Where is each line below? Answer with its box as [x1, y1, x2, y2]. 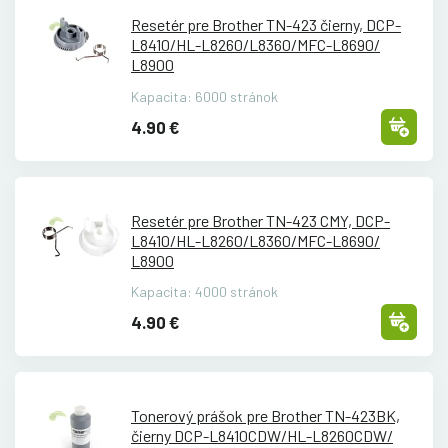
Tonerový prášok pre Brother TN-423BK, [131, 405, 400, 425]
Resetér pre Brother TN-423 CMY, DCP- [131, 210, 390, 230]
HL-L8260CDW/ [287, 425, 393, 445]
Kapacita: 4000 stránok [131, 283, 278, 301]
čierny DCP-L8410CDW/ [131, 425, 287, 445]
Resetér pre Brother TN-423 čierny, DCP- [131, 15, 401, 35]
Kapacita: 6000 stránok [131, 87, 278, 105]
